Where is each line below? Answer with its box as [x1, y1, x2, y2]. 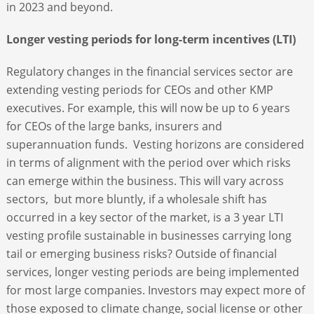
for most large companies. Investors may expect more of [6, 282, 305, 298]
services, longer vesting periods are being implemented [6, 264, 299, 280]
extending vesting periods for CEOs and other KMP [6, 81, 273, 97]
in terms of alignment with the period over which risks [6, 154, 291, 170]
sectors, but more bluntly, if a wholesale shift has [6, 191, 267, 207]
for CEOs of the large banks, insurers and [6, 118, 222, 134]
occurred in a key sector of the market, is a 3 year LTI [6, 209, 283, 225]
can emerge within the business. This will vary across [6, 172, 284, 189]
